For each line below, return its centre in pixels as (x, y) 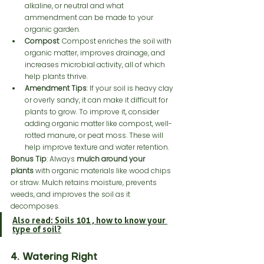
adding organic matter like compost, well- (98, 124)
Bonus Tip (29, 159)
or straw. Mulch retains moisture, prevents (85, 183)
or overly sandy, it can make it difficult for (97, 100)
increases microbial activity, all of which (96, 65)
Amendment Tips (56, 88)
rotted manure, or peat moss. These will (95, 136)
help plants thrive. (56, 77)
